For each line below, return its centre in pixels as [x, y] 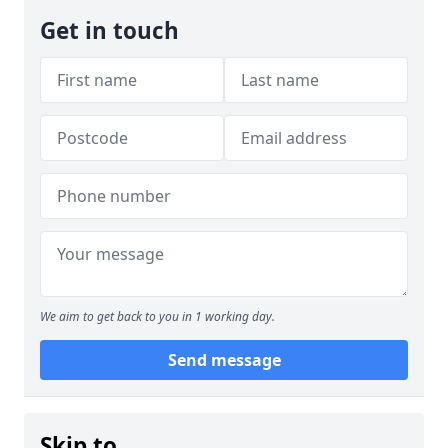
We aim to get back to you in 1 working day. [157, 316]
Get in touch [109, 30]
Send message [224, 360]
